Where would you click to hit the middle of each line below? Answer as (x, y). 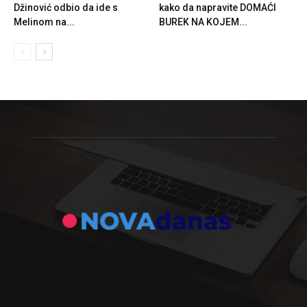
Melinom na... (44, 22)
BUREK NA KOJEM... (203, 22)
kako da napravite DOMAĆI (217, 8)
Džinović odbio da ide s (66, 8)
